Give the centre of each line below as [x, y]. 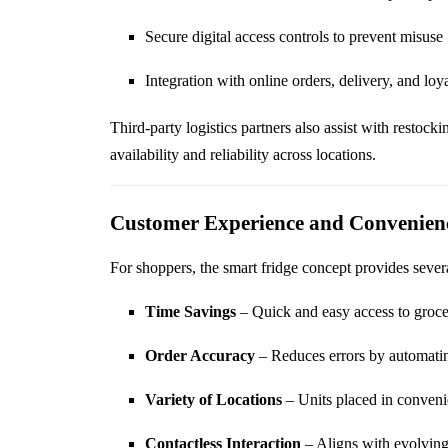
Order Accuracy [199, 356]
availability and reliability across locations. [242, 155]
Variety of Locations [213, 400]
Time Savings [190, 312]
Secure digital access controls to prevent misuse [293, 37]
